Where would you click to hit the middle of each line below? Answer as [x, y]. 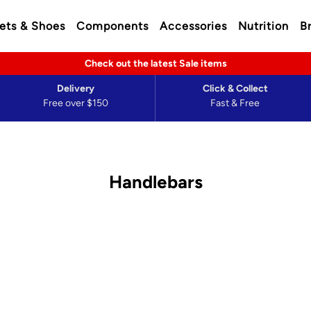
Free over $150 [75, 103]
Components [112, 26]
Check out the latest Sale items [155, 64]
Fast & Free [235, 103]
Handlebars [155, 182]
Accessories [193, 26]
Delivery [75, 89]
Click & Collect [235, 89]
